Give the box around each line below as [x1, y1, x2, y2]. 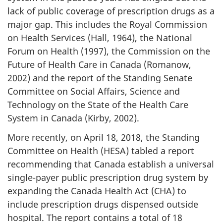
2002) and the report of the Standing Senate [7, 72, 192, 84]
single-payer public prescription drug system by [7, 171, 208, 183]
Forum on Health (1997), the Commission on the [7, 45, 210, 57]
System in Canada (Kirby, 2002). [7, 112, 139, 124]
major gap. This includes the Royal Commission [7, 18, 207, 30]
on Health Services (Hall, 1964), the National [7, 32, 192, 44]
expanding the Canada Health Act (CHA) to [7, 184, 186, 197]
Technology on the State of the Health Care [7, 99, 188, 111]
